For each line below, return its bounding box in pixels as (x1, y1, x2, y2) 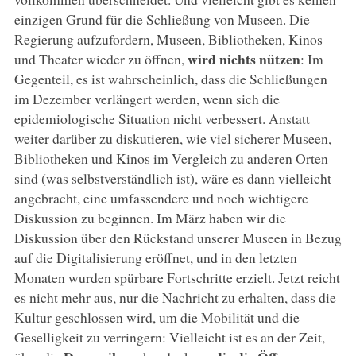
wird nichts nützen (187, 48, 300, 69)
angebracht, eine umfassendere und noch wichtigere (14, 188, 308, 207)
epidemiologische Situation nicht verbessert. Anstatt (14, 108, 310, 128)
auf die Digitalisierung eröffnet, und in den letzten (14, 247, 297, 267)
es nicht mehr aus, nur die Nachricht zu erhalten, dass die (14, 287, 336, 307)
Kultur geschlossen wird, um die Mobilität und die (14, 307, 300, 327)
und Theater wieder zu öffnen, (14, 48, 188, 68)
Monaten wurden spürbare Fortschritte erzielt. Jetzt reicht (14, 267, 340, 287)
